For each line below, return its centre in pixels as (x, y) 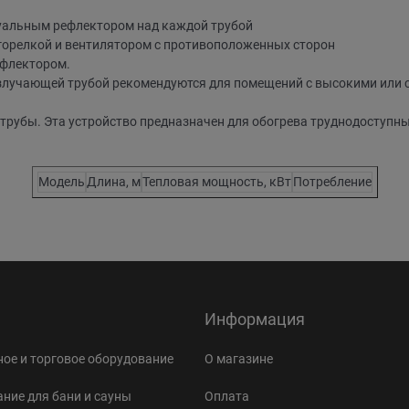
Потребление (332, 181)
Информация (255, 320)
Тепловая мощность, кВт (216, 181)
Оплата (227, 397)
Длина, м (113, 181)
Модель (61, 181)
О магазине (239, 359)
